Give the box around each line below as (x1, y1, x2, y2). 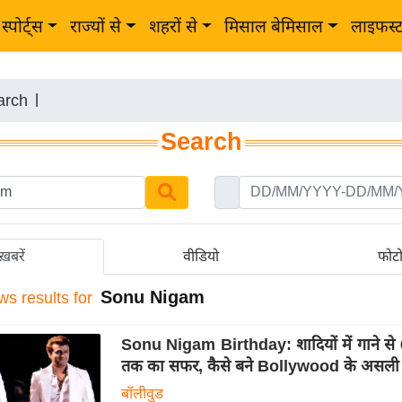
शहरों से (148, 17, 197, 36)
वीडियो (183, 248, 220, 264)
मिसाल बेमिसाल (224, 17, 324, 36)
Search (160, 128, 242, 155)
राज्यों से (70, 17, 122, 36)
